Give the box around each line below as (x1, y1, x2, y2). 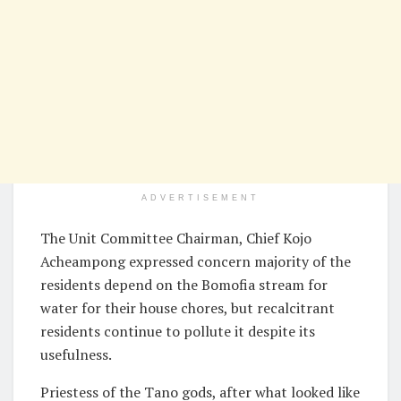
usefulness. (40, 344, 112, 364)
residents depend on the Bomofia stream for (40, 274, 328, 294)
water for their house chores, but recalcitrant (40, 297, 335, 318)
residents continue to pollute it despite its (40, 320, 315, 341)
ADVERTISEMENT (141, 192, 260, 202)
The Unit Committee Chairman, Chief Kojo (40, 227, 311, 248)
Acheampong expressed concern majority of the (40, 251, 351, 271)
